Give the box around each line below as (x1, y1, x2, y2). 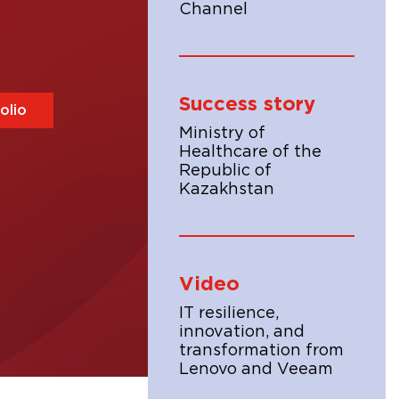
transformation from (179, 343, 344, 359)
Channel (179, 2, 248, 18)
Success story (179, 94, 315, 114)
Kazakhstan (179, 182, 274, 198)
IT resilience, (179, 305, 279, 322)
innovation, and (179, 324, 305, 340)
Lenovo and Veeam (179, 362, 333, 378)
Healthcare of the (179, 144, 322, 160)
